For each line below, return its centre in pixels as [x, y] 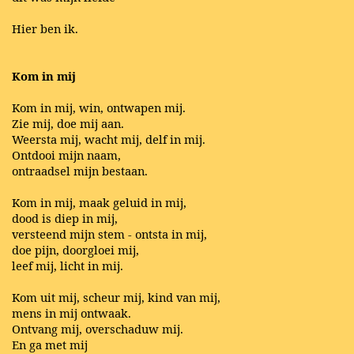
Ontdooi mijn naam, [66, 155]
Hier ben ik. [45, 29]
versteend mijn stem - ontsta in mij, [109, 234]
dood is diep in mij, [65, 218]
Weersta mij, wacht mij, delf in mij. [109, 139]
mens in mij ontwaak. [72, 313]
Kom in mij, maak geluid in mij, [99, 203]
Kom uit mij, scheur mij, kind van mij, [116, 298]
